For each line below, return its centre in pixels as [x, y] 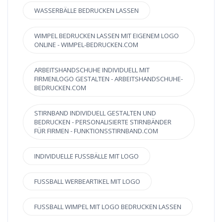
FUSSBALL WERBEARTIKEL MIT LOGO [87, 182]
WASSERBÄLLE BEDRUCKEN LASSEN [86, 11]
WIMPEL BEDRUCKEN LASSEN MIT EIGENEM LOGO [107, 36]
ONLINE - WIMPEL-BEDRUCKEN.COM [86, 45]
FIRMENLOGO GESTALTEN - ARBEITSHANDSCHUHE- [109, 79]
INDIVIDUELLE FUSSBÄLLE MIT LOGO [86, 156]
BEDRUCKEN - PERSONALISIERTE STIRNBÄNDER [103, 122]
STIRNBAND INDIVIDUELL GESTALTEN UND [95, 113]
